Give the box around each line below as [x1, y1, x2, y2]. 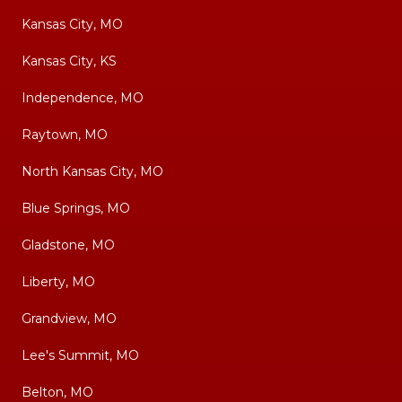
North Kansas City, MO [22, 163, 163, 180]
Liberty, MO [22, 274, 95, 291]
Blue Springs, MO [22, 200, 130, 217]
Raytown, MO [22, 127, 108, 144]
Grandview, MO [22, 310, 117, 328]
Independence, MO [22, 90, 144, 107]
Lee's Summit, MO [22, 347, 139, 364]
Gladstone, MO [22, 237, 115, 254]
